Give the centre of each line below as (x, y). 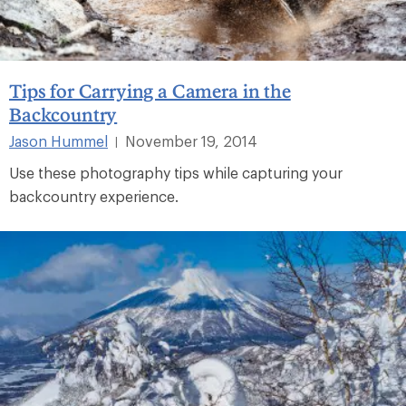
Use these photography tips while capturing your (176, 172)
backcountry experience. (94, 196)
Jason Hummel (58, 140)
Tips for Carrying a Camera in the (150, 90)
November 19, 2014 (191, 140)
